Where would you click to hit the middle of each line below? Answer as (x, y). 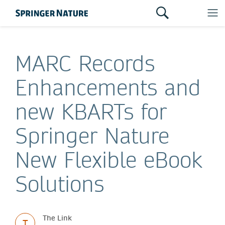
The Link (57, 218)
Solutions (60, 184)
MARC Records (85, 63)
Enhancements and (108, 87)
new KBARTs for (91, 111)
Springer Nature (92, 136)
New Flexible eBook (109, 160)
